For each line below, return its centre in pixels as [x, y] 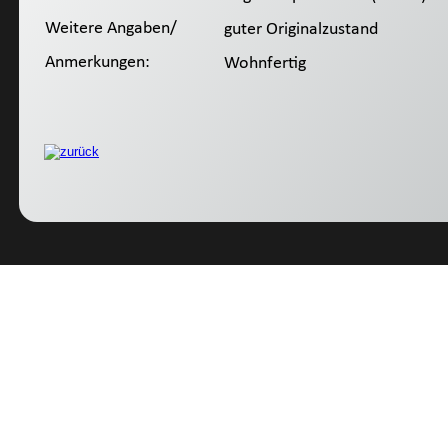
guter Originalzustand [299, 30]
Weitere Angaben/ [111, 29]
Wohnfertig [263, 64]
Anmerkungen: [97, 63]
